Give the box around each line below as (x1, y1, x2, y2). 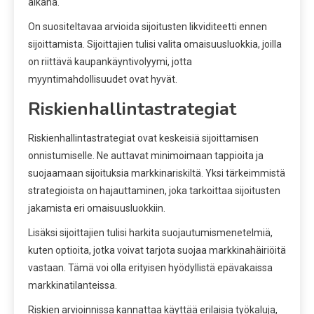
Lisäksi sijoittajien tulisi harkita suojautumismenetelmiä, (28, 226, 273, 238)
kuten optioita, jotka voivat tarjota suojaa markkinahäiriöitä (28, 244, 286, 256)
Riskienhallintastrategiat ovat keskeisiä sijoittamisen (28, 132, 259, 144)
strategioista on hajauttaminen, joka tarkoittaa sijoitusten (28, 184, 280, 196)
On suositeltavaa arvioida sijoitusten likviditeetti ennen (28, 20, 267, 32)
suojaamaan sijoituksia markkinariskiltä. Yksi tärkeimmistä (28, 167, 285, 179)
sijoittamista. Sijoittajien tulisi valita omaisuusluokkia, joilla (28, 38, 282, 50)
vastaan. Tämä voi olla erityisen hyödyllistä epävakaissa (28, 261, 273, 273)
